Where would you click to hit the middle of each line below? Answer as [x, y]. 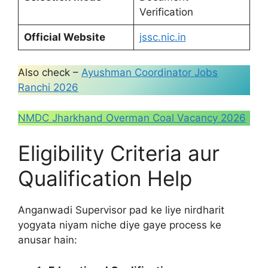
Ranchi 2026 [48, 87]
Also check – [50, 72]
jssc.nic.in [162, 37]
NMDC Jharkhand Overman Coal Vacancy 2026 [132, 118]
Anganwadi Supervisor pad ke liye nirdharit [121, 210]
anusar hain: [48, 240]
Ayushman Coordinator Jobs [150, 72]
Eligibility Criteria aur [119, 153]
